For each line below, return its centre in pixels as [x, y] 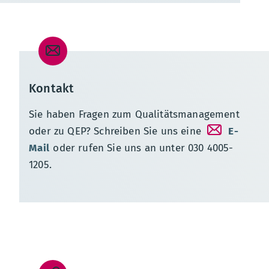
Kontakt [52, 88]
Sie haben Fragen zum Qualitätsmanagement [134, 114]
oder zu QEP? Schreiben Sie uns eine [117, 131]
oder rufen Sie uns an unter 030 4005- [142, 148]
